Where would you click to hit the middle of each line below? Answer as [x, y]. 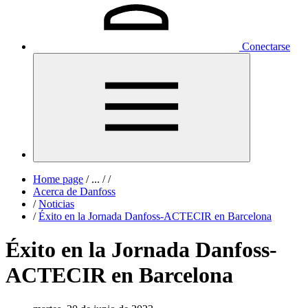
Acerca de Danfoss [74, 191]
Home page [58, 179]
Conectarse [266, 46]
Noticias [56, 204]
